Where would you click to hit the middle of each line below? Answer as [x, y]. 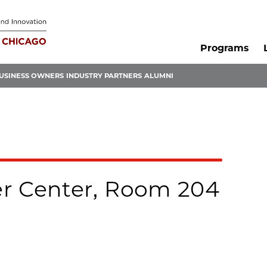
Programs [224, 48]
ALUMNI [159, 76]
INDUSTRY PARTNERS [104, 76]
